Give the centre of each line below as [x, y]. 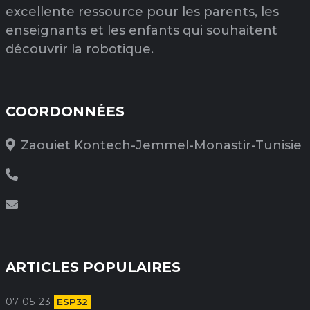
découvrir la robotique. [80, 49]
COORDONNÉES [65, 111]
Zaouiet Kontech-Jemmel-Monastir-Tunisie [161, 145]
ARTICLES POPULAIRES [93, 267]
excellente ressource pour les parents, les [142, 11]
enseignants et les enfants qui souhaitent [142, 30]
